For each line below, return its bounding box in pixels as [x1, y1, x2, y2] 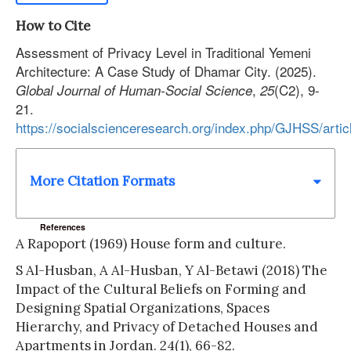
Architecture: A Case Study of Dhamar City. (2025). [16, 61, 317, 81]
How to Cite [16, 17, 91, 34]
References [40, 221, 86, 233]
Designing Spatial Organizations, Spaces [16, 299, 270, 317]
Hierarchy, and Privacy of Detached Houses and [16, 317, 318, 335]
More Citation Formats [30, 172, 175, 190]
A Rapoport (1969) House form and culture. [16, 234, 286, 252]
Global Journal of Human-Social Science [16, 81, 252, 100]
